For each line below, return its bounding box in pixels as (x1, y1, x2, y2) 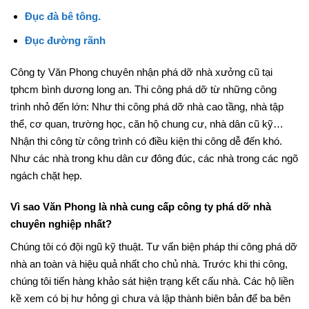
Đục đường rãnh (24, 46, 106, 59)
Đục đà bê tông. (24, 22, 101, 34)
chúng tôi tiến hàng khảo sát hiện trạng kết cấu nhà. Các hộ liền (10, 287, 294, 299)
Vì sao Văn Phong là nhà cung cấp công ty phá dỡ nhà (10, 212, 271, 225)
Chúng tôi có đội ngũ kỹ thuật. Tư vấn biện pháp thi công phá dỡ (10, 252, 297, 265)
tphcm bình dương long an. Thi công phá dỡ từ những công (10, 95, 277, 108)
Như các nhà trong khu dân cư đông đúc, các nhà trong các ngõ (10, 164, 298, 177)
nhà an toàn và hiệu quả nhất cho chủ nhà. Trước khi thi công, (10, 270, 288, 282)
